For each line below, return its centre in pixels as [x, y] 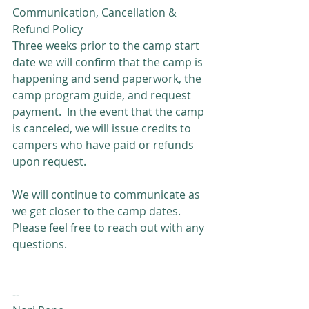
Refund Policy [48, 29]
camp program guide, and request [103, 95]
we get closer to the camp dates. [99, 211]
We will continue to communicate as [108, 195]
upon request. [49, 161]
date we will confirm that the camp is [109, 62]
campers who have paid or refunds [104, 145]
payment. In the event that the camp [110, 112]
